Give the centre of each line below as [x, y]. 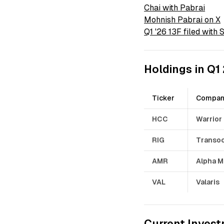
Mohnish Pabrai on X [182, 19]
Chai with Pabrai [175, 7]
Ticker [163, 98]
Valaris [208, 182]
